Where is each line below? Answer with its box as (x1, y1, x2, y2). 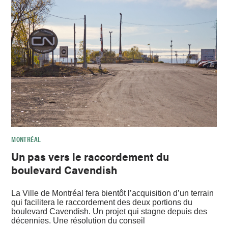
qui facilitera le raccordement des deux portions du (11, 198, 193, 207)
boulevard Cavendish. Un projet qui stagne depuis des (11, 207, 208, 216)
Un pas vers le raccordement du (11, 148, 169, 164)
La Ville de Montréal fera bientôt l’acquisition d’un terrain (11, 189, 214, 198)
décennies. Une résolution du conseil (11, 216, 146, 225)
